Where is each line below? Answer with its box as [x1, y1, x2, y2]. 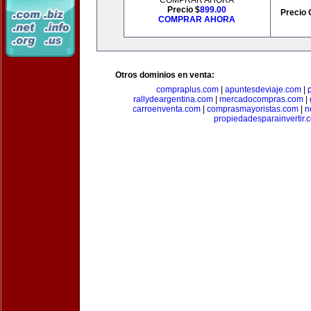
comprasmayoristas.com [206, 104, 299, 114]
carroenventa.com [132, 104, 201, 114]
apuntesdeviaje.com [224, 85, 301, 94]
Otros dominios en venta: [115, 70, 215, 80]
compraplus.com [155, 85, 219, 94]
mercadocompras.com [219, 94, 303, 104]
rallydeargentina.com [133, 94, 213, 104]
